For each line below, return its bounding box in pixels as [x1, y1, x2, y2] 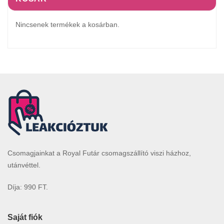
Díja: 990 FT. [7, 182, 48, 191]
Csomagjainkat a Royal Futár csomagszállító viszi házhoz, [7, 148, 191, 157]
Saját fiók [7, 212, 42, 221]
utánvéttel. [7, 160, 40, 169]
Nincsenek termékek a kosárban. [15, 20, 119, 28]
